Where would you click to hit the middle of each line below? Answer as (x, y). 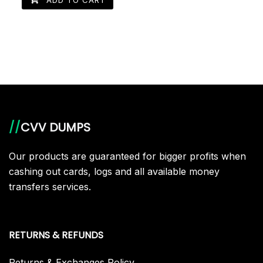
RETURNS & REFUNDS (56, 235)
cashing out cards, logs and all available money (114, 171)
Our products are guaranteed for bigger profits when (127, 156)
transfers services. (50, 187)
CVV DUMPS (55, 127)
